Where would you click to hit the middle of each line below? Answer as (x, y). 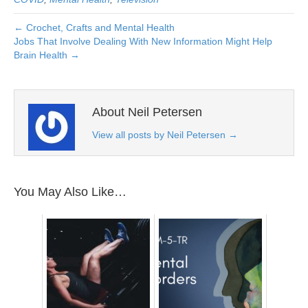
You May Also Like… (70, 191)
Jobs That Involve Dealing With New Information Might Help (143, 41)
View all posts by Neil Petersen (160, 134)
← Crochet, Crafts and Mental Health (94, 27)
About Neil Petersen (147, 112)
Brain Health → (47, 55)
